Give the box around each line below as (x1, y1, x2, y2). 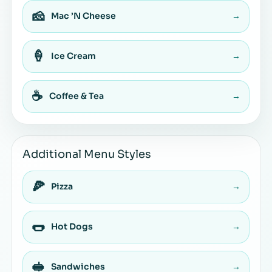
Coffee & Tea (49, 90, 104, 102)
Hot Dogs (51, 221, 93, 233)
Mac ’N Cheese (51, 10, 116, 22)
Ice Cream (51, 50, 96, 62)
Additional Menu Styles (22, 147, 151, 161)
